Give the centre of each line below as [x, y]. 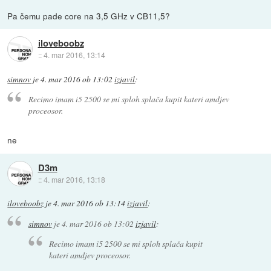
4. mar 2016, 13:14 [74, 55]
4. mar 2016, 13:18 [74, 179]
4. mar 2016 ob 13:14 [90, 204]
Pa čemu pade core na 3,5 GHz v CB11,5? [89, 15]
